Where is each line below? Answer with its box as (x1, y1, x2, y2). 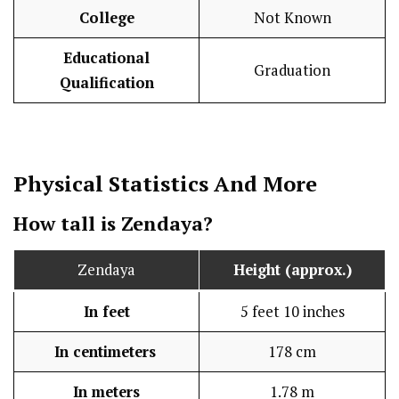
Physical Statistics (13, 169, 208, 199)
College (78, 8, 134, 28)
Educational (63, 48, 150, 69)
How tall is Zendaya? (13, 209, 213, 236)
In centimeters (53, 341, 156, 362)
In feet (83, 301, 130, 322)
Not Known (253, 8, 331, 28)
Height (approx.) (232, 259, 352, 280)
